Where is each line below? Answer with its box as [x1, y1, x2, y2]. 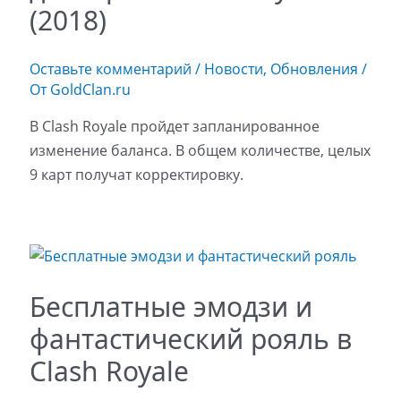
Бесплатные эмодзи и [29, 287, 312, 325]
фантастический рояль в [29, 320, 352, 357]
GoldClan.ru [49, 79, 131, 99]
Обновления [269, 58, 358, 79]
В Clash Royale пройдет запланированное [29, 115, 320, 136]
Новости [203, 58, 263, 79]
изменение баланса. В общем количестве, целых [29, 140, 371, 160]
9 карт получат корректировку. [29, 164, 243, 184]
